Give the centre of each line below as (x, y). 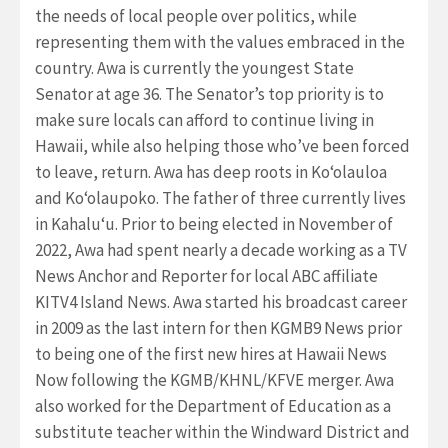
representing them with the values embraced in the (220, 41)
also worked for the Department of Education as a (213, 405)
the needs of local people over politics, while (196, 15)
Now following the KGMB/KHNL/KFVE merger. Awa (214, 379)
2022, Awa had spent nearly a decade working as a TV (221, 249)
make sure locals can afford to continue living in (204, 119)
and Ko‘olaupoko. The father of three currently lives (220, 197)
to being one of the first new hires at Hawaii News (211, 353)
